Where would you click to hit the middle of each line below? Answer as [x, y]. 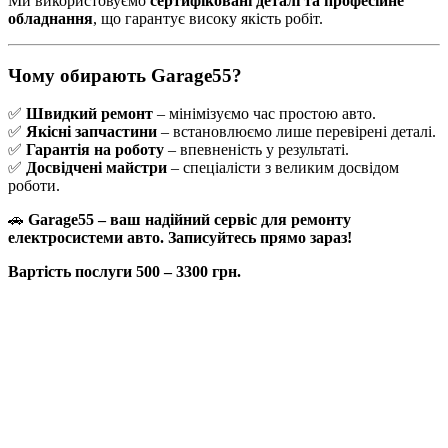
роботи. [34, 186]
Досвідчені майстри [96, 168]
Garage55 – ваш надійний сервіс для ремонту [189, 220]
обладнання [50, 18]
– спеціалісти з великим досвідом [283, 168]
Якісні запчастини [91, 132]
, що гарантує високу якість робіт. [208, 18]
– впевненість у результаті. [256, 150]
